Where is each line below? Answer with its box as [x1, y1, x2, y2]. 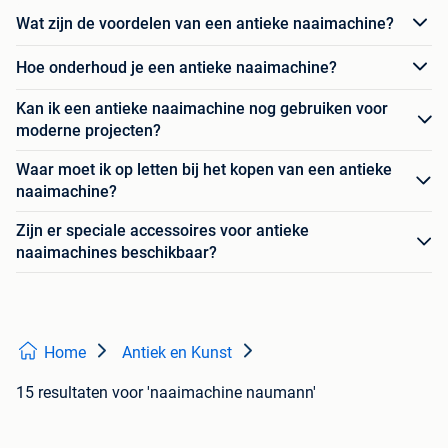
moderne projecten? [16, 121, 161, 141]
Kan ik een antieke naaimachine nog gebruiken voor [16, 99, 388, 119]
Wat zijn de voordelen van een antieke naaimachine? [16, 13, 394, 33]
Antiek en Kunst [122, 343, 232, 363]
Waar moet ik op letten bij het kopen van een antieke [16, 160, 392, 180]
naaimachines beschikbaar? [16, 243, 217, 263]
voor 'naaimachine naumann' [112, 383, 316, 403]
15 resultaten [16, 383, 108, 403]
